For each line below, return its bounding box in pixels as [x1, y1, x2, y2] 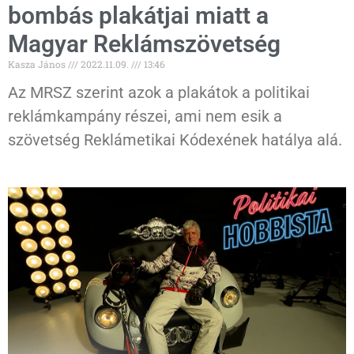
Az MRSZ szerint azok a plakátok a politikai [8, 83, 310, 103]
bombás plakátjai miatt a [8, 2, 269, 30]
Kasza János [8, 58, 68, 71]
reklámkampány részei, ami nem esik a [8, 107, 282, 126]
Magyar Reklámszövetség [8, 30, 281, 58]
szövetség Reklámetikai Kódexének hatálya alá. [8, 130, 342, 150]
